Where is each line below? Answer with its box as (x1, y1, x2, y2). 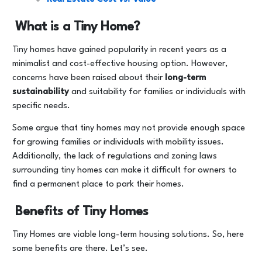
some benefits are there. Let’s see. (12, 244, 148, 253)
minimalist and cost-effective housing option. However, (12, 60, 227, 68)
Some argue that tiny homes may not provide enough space (12, 124, 245, 133)
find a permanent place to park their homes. (12, 180, 184, 189)
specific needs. (12, 102, 70, 111)
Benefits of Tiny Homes (15, 205, 149, 218)
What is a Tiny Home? (15, 20, 140, 33)
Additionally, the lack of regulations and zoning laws (12, 152, 217, 161)
